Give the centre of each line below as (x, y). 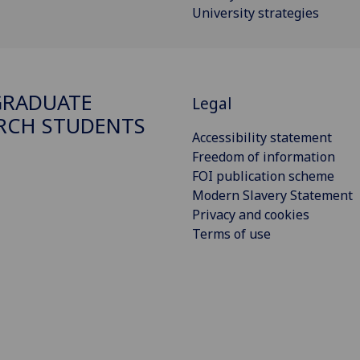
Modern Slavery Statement (272, 195)
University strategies (256, 13)
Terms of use (231, 233)
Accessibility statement (262, 137)
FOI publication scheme (263, 176)
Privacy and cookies (251, 214)
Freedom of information (264, 156)
